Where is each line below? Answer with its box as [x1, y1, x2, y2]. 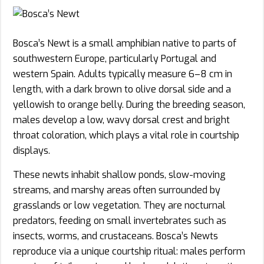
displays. [13, 144, 50, 157]
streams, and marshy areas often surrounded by [13, 183, 220, 196]
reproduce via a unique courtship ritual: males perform [13, 245, 245, 258]
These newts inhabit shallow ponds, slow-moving [13, 168, 226, 181]
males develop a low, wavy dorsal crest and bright [13, 113, 230, 126]
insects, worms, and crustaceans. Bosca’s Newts [13, 229, 218, 242]
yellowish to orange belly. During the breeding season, [13, 98, 245, 111]
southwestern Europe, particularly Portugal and [13, 52, 216, 65]
